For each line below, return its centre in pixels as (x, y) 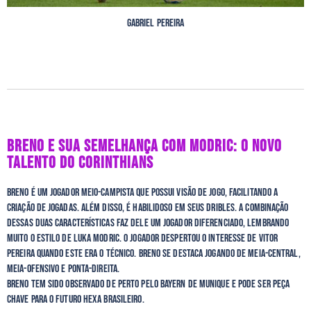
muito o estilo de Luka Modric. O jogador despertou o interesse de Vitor (143, 238)
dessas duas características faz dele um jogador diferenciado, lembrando (148, 223)
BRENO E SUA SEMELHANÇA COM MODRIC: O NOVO (144, 146)
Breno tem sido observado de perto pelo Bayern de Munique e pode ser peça (149, 284)
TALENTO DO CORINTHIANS (80, 162)
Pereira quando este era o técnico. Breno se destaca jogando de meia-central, (154, 253)
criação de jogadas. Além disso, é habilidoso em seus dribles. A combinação (148, 208)
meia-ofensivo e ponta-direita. (64, 269)
